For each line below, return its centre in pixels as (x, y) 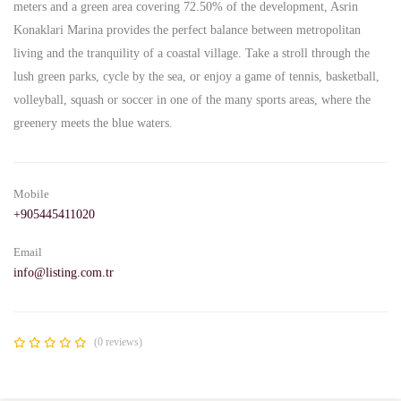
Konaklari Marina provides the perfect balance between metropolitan (187, 30)
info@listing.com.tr (64, 273)
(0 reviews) (118, 342)
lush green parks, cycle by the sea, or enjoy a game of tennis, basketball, (196, 77)
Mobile (31, 194)
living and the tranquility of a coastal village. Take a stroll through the (192, 53)
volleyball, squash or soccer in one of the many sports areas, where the (192, 100)
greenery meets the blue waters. (93, 123)
